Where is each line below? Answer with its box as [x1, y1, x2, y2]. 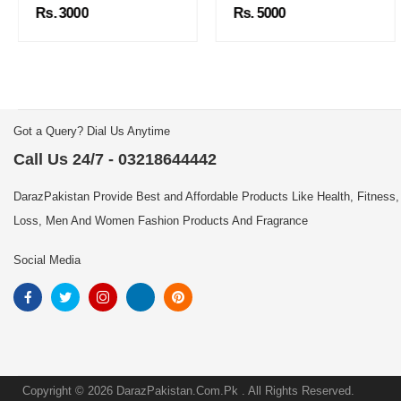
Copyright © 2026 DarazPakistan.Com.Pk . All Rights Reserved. [22, 384, 354, 398]
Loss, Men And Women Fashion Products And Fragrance [13, 214, 308, 228]
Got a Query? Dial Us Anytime [13, 124, 170, 139]
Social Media [13, 253, 81, 268]
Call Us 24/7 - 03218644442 [13, 150, 217, 169]
